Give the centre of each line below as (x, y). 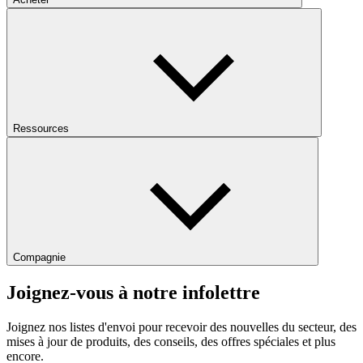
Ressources (41, 128)
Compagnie (39, 257)
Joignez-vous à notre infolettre (133, 292)
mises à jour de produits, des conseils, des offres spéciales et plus (171, 341)
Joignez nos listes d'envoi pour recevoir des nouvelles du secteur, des (181, 327)
